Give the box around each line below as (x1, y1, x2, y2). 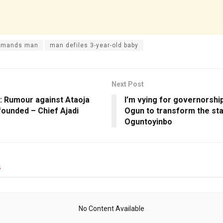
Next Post (111, 80, 144, 89)
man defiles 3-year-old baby (50, 42, 138, 49)
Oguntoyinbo (124, 117, 172, 127)
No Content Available (79, 205, 144, 213)
